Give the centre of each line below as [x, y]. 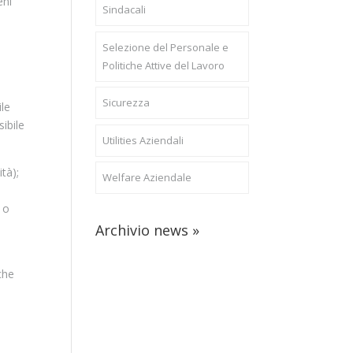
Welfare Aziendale [147, 177]
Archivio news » [147, 230]
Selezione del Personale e [165, 47]
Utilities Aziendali [143, 140]
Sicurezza [126, 102]
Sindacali [124, 9]
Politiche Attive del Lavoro [163, 65]
